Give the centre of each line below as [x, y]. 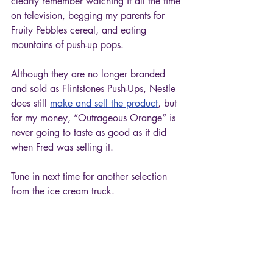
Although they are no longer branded [90, 74]
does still [30, 103]
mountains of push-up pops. [69, 44]
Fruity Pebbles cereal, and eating [80, 30]
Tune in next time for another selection [90, 176]
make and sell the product [104, 103]
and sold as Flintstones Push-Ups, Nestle [95, 88]
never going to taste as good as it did [90, 132]
